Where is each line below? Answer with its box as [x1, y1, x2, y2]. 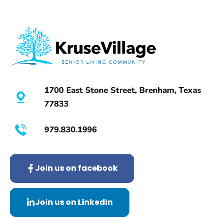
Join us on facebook [35, 163, 118, 174]
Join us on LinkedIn [35, 197, 113, 208]
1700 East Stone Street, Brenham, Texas [44, 85, 201, 96]
